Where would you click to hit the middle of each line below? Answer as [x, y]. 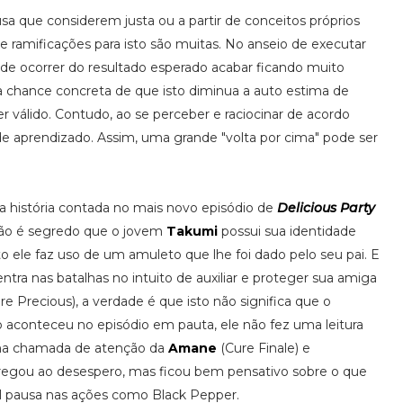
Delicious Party [326, 208]
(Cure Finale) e [264, 348]
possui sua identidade [287, 231]
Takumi [192, 231]
